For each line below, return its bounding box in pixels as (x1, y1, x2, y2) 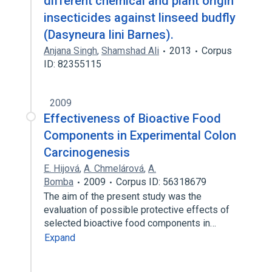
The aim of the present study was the (44, 191, 202, 202)
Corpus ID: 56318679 (116, 176, 206, 188)
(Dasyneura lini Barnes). (44, 27, 174, 42)
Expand (44, 232, 75, 243)
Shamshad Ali (101, 45, 159, 56)
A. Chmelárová (84, 163, 144, 174)
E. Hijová (44, 163, 80, 174)
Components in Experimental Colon (44, 128, 236, 143)
